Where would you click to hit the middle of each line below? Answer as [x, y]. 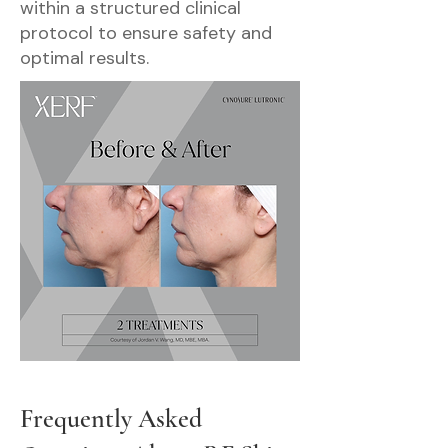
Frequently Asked [111, 418]
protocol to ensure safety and [146, 33]
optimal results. [84, 58]
